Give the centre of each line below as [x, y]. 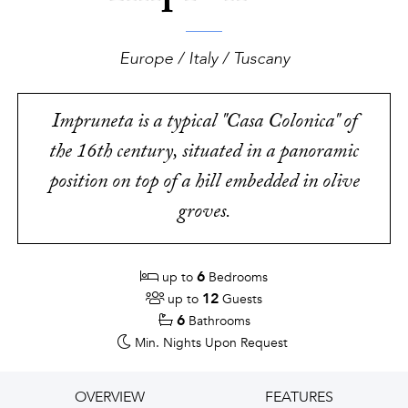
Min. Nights [168, 343]
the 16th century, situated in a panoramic [204, 153]
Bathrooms [219, 321]
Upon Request [246, 343]
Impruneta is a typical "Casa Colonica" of [204, 123]
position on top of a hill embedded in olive [204, 184]
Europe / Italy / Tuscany [204, 59]
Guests [242, 299]
